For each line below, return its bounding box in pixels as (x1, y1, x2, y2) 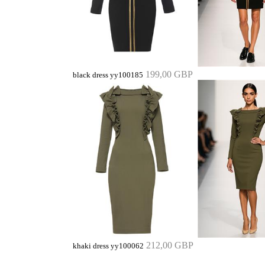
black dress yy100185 (73, 70, 143, 79)
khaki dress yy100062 (73, 241, 144, 250)
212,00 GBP (146, 240, 193, 250)
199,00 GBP (146, 69, 193, 79)
